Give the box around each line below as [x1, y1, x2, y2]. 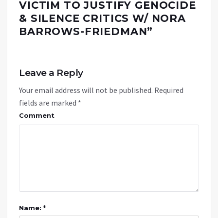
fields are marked [19, 97, 78, 108]
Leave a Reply [19, 67, 83, 78]
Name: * [19, 203, 46, 212]
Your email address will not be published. [19, 85, 153, 95]
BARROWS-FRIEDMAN [19, 25, 147, 37]
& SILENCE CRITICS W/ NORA [19, 12, 186, 24]
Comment [19, 111, 54, 119]
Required [154, 85, 183, 95]
